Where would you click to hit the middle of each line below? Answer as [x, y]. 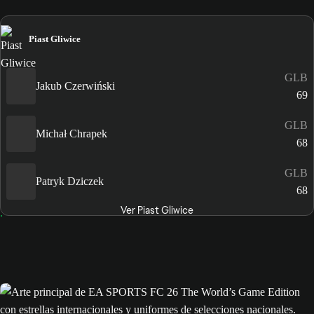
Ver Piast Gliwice [157, 210]
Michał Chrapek [71, 134]
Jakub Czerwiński [75, 86]
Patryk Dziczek [70, 181]
